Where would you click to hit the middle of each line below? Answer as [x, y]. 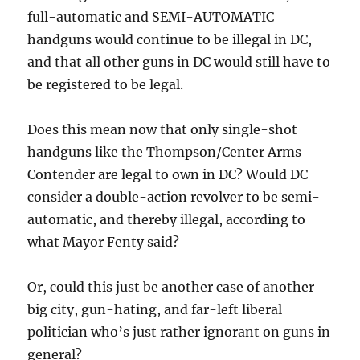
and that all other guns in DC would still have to [179, 61]
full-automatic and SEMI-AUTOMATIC [151, 16]
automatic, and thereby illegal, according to [167, 219]
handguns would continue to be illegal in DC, [170, 39]
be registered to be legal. [106, 84]
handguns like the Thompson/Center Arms [165, 151]
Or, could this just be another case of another [171, 286]
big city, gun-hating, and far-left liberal [155, 309]
